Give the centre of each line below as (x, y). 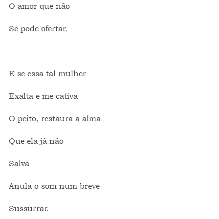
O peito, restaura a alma (55, 118)
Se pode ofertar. (38, 28)
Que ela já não (36, 141)
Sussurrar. (29, 208)
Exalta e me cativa (43, 96)
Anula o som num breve (54, 186)
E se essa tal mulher (47, 73)
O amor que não (42, 6)
